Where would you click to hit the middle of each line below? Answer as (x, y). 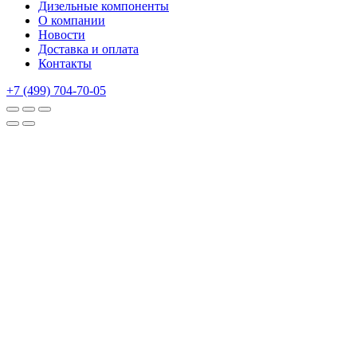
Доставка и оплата (88, 49)
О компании (72, 20)
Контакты (65, 63)
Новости (62, 34)
